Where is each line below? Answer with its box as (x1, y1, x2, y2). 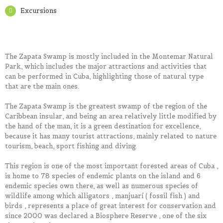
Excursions (20, 6, 57, 15)
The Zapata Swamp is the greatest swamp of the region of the (5, 102, 207, 111)
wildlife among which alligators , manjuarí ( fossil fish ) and (5, 192, 200, 201)
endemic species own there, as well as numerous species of (5, 182, 198, 191)
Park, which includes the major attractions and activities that (5, 62, 207, 71)
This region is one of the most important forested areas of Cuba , (5, 162, 218, 171)
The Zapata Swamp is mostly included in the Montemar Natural (5, 52, 213, 61)
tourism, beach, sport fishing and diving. (5, 142, 137, 151)
